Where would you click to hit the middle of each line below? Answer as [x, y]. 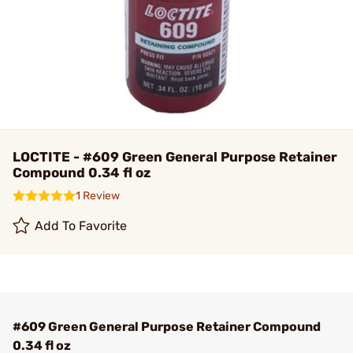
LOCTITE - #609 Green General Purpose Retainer [175, 157]
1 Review [98, 196]
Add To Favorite [81, 226]
